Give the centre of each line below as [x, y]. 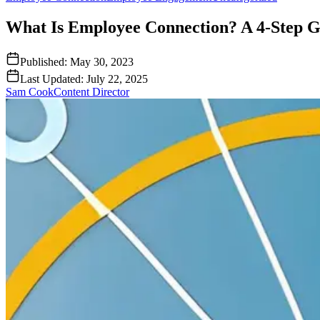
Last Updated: [53, 79]
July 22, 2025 [117, 79]
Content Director [91, 91]
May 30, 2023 [102, 61]
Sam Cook [30, 91]
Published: [45, 61]
